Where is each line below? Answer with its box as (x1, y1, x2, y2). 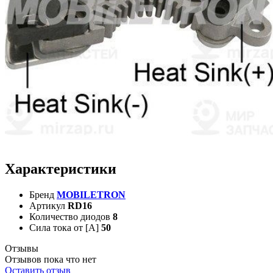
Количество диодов (29, 211, 110, 222)
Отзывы (5, 243, 38, 253)
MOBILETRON (57, 189, 126, 200)
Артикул (29, 200, 65, 211)
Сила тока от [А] (29, 222, 99, 233)
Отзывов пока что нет (5, 253, 96, 264)
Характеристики (5, 160, 116, 177)
